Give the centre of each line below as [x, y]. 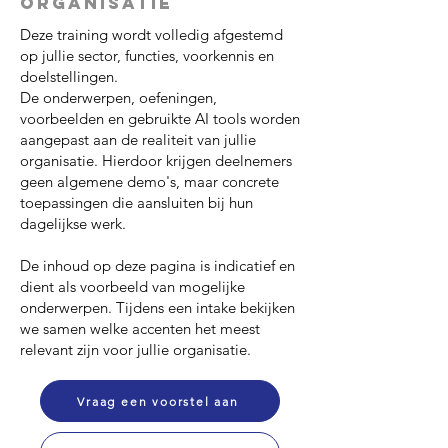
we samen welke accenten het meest [140, 328]
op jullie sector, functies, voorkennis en [147, 55]
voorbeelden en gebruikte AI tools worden [160, 118]
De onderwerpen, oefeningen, [118, 97]
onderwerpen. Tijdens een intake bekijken [157, 307]
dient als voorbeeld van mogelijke [132, 286]
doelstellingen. [69, 76]
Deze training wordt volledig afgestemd [151, 34]
